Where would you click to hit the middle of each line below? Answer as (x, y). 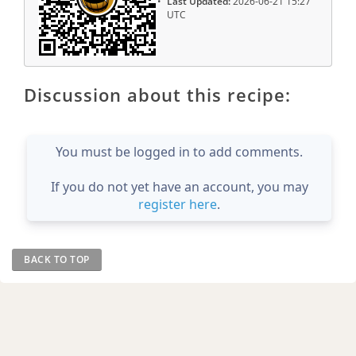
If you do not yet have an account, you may (179, 186)
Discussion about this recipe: (157, 94)
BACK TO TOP (57, 259)
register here (178, 204)
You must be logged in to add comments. (179, 151)
